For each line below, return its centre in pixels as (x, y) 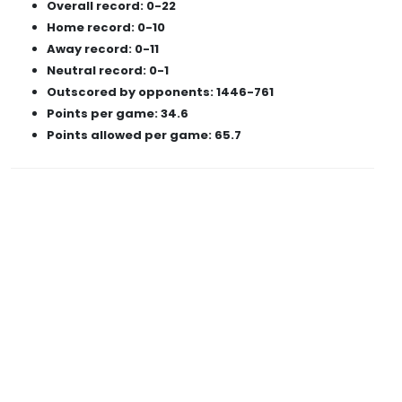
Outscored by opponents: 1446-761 (160, 92)
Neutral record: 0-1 (108, 70)
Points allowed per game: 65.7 (144, 135)
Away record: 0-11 (103, 49)
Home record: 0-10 (106, 27)
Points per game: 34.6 (118, 114)
